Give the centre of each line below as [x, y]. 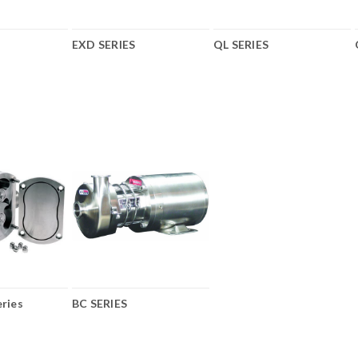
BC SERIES [99, 304]
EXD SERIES [103, 45]
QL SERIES [241, 45]
